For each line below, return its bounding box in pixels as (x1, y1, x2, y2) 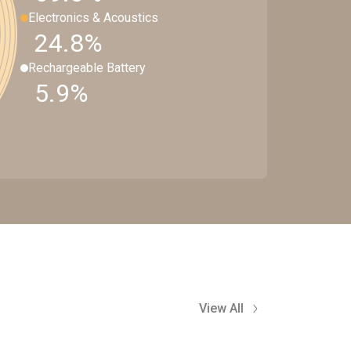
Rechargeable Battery (27, 60, 146, 75)
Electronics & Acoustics (27, 9, 158, 25)
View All (199, 301, 244, 316)
